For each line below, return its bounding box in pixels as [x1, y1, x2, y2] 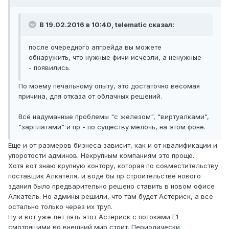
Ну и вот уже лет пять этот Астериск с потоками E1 [8, 213, 178, 221]
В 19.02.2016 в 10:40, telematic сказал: [38, 20, 174, 29]
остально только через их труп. [8, 202, 112, 211]
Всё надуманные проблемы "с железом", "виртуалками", [18, 112, 209, 121]
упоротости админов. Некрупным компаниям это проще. [8, 151, 194, 160]
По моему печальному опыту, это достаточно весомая [18, 82, 200, 90]
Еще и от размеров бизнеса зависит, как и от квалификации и [8, 141, 217, 150]
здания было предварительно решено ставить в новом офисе [8, 182, 215, 191]
